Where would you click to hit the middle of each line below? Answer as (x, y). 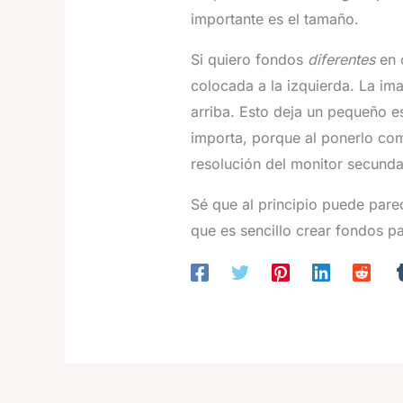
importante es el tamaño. (275, 19)
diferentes (341, 59)
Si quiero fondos (249, 59)
